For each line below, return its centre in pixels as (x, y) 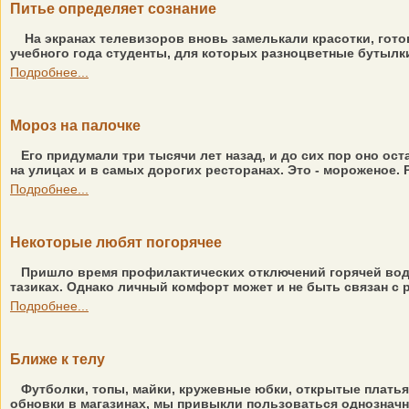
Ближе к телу (58, 359)
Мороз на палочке (75, 126)
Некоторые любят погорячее (116, 242)
